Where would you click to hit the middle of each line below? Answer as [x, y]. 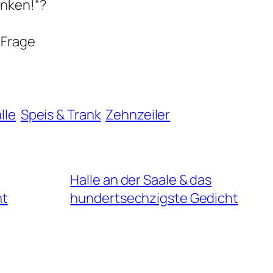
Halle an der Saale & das [141, 180]
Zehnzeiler [138, 115]
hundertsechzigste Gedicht [154, 198]
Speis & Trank [61, 115]
